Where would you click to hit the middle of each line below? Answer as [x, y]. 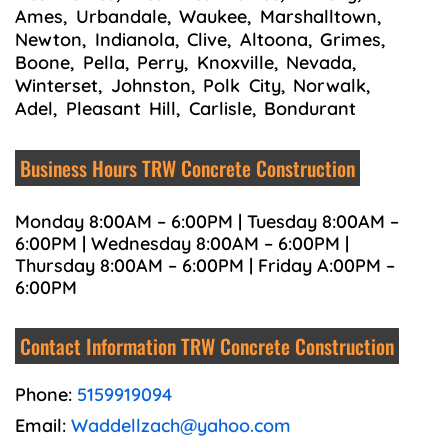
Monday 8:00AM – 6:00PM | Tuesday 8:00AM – [207, 222]
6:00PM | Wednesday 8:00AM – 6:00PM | [182, 244]
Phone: [46, 394]
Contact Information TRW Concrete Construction [207, 345]
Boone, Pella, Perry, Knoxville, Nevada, [186, 63]
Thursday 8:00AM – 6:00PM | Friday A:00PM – [205, 266]
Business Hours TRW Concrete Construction [187, 168]
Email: [43, 425]
